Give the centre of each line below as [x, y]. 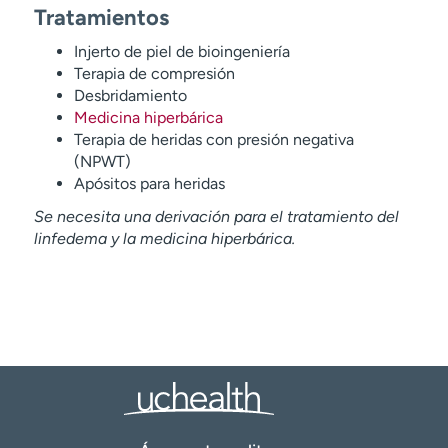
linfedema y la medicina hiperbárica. [164, 238]
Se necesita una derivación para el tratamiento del [216, 216]
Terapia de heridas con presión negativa [213, 139]
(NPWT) [102, 161]
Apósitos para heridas [149, 183]
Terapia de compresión [154, 73]
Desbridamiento [130, 95]
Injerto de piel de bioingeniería [181, 51]
